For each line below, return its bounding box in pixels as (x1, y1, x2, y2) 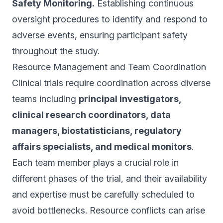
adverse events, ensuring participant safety (12, 30, 188, 40)
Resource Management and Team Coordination (12, 62, 206, 72)
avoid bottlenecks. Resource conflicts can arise (12, 205, 205, 216)
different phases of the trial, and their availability (12, 173, 207, 184)
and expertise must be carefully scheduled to (12, 189, 195, 200)
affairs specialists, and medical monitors (12, 141, 192, 152)
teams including (12, 94, 79, 104)
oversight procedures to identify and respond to (12, 14, 208, 24)
